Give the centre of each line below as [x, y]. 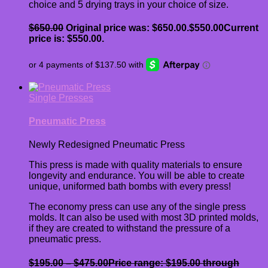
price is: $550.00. [66, 39]
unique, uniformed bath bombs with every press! [130, 187]
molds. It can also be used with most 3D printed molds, [144, 218]
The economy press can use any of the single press [137, 207]
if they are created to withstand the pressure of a [130, 229]
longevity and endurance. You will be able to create [137, 176]
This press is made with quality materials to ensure [135, 165]
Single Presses [61, 98]
